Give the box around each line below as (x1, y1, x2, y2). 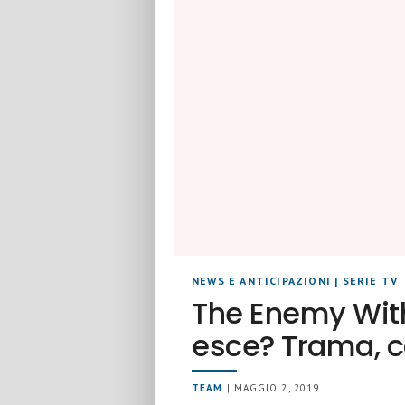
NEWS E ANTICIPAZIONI (192, 274, 331, 287)
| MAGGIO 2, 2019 (222, 381, 320, 394)
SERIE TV (342, 274, 399, 287)
